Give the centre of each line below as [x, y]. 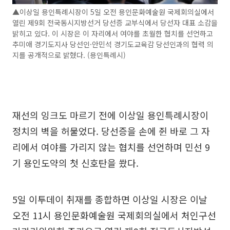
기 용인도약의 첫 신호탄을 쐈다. [75, 162]
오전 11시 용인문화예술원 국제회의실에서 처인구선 [114, 215]
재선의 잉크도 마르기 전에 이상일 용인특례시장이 [110, 115]
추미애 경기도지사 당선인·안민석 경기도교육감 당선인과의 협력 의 [113, 44]
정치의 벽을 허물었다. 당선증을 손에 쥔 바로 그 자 [111, 131]
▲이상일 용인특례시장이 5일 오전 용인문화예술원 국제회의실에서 [113, 12]
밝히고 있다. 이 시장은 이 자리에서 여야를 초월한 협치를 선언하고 [113, 33]
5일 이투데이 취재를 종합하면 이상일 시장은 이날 [110, 199]
